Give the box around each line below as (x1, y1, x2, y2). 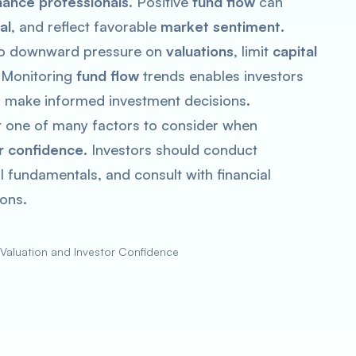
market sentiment (161, 17, 281, 35)
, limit (234, 42, 273, 60)
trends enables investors (139, 67, 304, 84)
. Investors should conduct (83, 141, 257, 158)
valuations (166, 42, 234, 60)
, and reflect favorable (11, 17, 161, 35)
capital (273, 42, 317, 60)
